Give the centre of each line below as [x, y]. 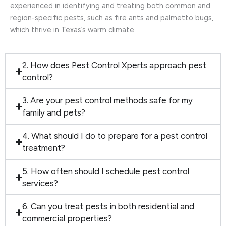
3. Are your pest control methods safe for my [108, 101]
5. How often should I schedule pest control [106, 171]
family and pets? [54, 113]
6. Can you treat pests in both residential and [108, 207]
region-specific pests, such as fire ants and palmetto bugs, [112, 17]
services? [40, 183]
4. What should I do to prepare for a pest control [115, 136]
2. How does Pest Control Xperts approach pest [115, 65]
